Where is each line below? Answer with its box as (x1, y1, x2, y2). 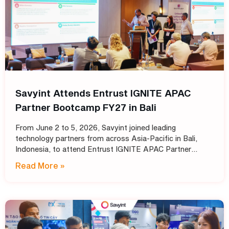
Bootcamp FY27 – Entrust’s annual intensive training (15, 155, 197, 165)
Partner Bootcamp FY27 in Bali (15, 102, 156, 113)
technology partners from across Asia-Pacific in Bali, (15, 134, 197, 143)
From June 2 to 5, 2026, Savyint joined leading (15, 123, 176, 132)
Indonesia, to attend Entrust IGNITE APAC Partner (15, 145, 191, 154)
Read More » (15, 161, 65, 171)
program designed (15, 166, 78, 175)
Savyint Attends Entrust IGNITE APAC (15, 87, 191, 99)
